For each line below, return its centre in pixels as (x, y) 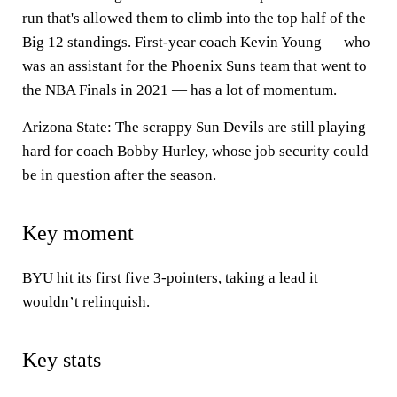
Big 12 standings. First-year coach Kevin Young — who (196, 42)
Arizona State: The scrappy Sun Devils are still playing (194, 127)
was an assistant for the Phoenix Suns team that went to (195, 66)
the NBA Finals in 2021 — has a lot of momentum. (179, 90)
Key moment (78, 233)
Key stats (62, 360)
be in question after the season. (119, 175)
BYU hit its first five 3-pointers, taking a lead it (170, 278)
